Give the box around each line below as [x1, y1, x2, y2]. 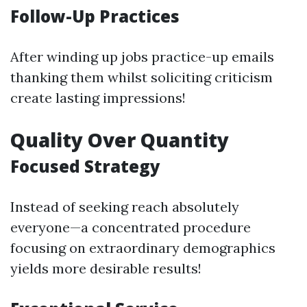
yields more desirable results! [10, 260, 201, 277]
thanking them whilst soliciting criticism [10, 69, 273, 86]
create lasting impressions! [10, 89, 186, 106]
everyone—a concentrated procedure [10, 219, 251, 236]
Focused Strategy [10, 155, 160, 177]
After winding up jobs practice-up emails [10, 48, 274, 65]
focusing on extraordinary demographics [10, 239, 275, 256]
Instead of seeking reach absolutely [10, 198, 239, 215]
